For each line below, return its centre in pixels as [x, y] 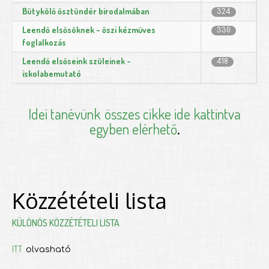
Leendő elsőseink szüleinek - [77, 61]
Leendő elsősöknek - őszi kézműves [89, 29]
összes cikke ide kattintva [173, 113]
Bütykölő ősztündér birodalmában [86, 11]
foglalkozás [44, 42]
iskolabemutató [52, 73]
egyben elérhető [133, 128]
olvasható [48, 249]
